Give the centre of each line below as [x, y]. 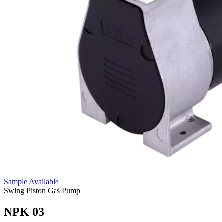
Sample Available [31, 182]
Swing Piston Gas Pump [42, 191]
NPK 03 [24, 211]
